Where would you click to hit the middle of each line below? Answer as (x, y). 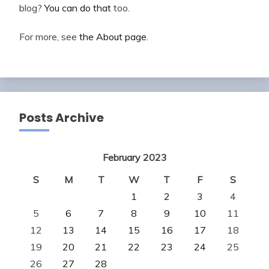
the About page (113, 37)
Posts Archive (62, 118)
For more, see (49, 37)
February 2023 (134, 158)
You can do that (78, 8)
